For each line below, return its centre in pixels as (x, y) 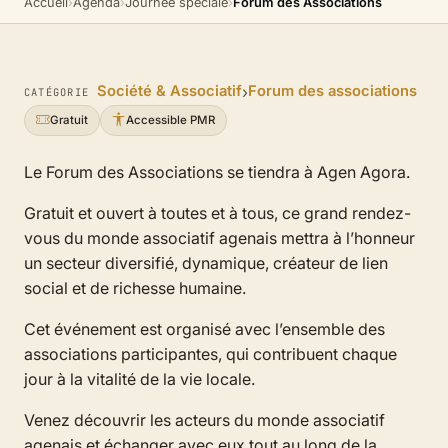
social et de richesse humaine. (135, 287)
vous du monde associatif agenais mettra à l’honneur (219, 237)
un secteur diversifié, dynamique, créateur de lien (206, 262)
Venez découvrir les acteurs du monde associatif (204, 419)
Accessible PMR (170, 120)
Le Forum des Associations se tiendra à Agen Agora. (217, 171)
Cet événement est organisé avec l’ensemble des (204, 328)
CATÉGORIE (57, 92)
